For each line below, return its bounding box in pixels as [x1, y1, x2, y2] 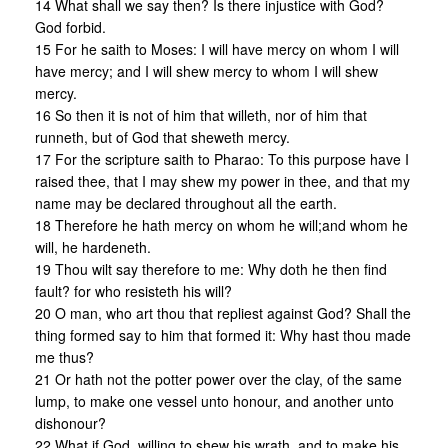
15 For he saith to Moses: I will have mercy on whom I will [35, 38, 399, 59]
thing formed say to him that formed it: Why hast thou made [35, 324, 411, 345]
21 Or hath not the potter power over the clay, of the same [35, 368, 402, 389]
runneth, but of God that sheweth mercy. [35, 126, 290, 147]
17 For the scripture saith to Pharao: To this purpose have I [35, 148, 409, 169]
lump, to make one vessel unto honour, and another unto [35, 390, 394, 411]
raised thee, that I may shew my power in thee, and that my [35, 170, 410, 191]
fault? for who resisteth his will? [35, 280, 232, 301]
